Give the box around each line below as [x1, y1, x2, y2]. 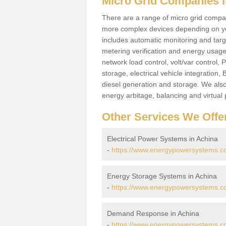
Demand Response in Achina [107, 209, 199, 217]
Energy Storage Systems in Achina [107, 172, 217, 180]
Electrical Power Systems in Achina [107, 134, 218, 143]
